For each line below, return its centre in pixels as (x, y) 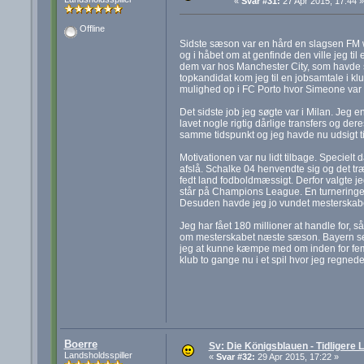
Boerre (80, 344)
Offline (91, 29)
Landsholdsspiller (98, 355)
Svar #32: (235, 357)
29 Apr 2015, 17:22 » (297, 357)
